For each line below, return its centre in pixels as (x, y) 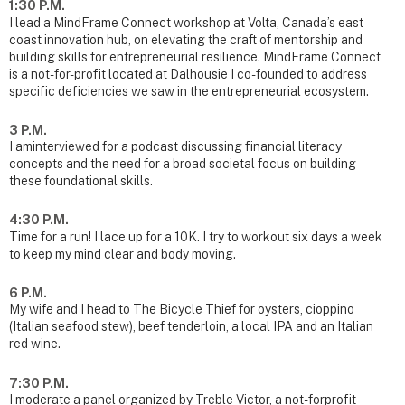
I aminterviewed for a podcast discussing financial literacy (175, 147)
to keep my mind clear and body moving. (122, 254)
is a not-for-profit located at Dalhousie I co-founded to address (188, 74)
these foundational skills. (81, 181)
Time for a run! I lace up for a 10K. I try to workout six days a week (196, 236)
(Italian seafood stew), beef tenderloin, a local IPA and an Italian (191, 327)
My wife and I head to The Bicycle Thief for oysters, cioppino (182, 310)
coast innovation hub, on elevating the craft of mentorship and (186, 39)
